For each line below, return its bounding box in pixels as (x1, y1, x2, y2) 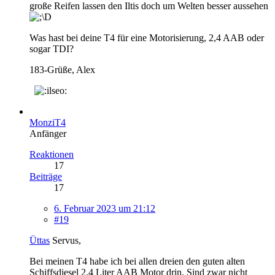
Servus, (50, 234, 81, 246)
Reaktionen (29, 149, 74, 160)
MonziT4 (29, 117, 66, 128)
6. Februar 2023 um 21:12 (54, 203, 155, 214)
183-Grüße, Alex (29, 64, 95, 75)
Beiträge (29, 171, 62, 182)
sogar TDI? (29, 43, 74, 54)
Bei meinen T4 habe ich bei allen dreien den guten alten (29, 255, 245, 266)
